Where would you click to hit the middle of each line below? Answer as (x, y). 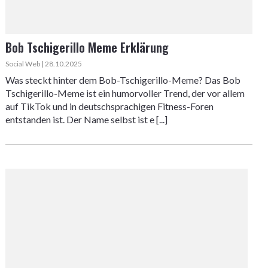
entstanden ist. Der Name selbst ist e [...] (86, 119)
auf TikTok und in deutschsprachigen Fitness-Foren (109, 106)
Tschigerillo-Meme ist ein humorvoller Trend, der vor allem (125, 93)
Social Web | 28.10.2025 (43, 64)
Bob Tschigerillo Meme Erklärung (87, 47)
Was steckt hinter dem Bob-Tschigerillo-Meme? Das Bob (123, 80)
